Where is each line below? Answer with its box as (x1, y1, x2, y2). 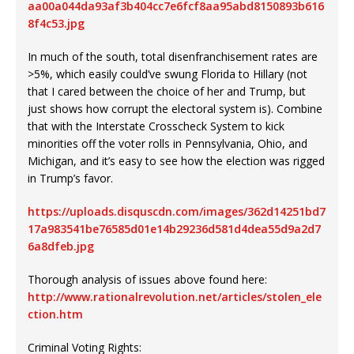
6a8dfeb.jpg (28, 239, 94, 254)
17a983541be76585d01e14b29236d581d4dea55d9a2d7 (28, 221, 321, 237)
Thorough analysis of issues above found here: (28, 272, 267, 288)
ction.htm (28, 307, 83, 322)
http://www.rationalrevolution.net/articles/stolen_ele (28, 289, 322, 305)
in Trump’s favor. (28, 171, 113, 186)
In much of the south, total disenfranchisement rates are (28, 49, 318, 65)
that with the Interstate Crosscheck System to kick (28, 119, 284, 134)
